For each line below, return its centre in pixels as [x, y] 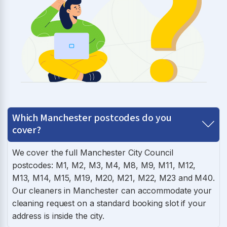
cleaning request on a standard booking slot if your [109, 203]
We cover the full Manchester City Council [92, 152]
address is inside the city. [58, 216]
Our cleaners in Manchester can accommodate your [112, 190]
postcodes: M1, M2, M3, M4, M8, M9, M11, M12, [104, 165]
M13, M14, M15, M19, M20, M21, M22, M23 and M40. [113, 178]
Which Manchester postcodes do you [92, 118]
